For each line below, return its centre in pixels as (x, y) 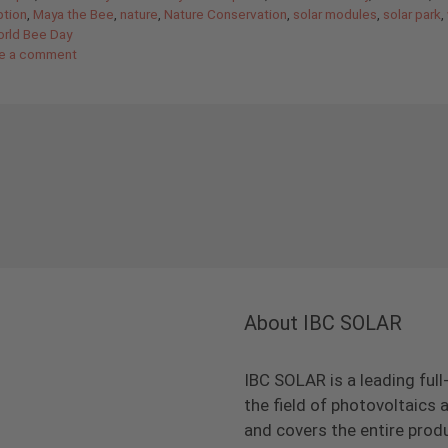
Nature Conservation (225, 13)
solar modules (335, 13)
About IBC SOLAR (323, 323)
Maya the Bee (73, 13)
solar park (412, 13)
